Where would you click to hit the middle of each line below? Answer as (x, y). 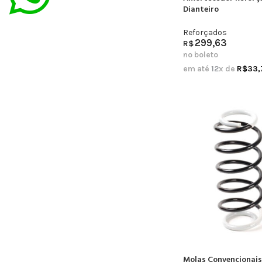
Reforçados (205, 33)
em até (197, 69)
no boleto (200, 55)
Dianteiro (201, 10)
